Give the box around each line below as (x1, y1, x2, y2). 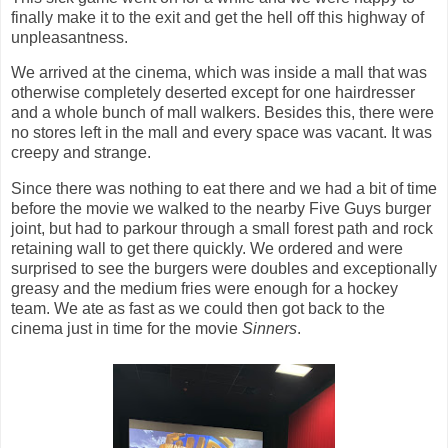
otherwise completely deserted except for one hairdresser (11, 84, 415, 102)
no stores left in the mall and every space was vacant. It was (11, 124, 432, 142)
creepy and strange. (11, 144, 151, 162)
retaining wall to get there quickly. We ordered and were (11, 240, 403, 258)
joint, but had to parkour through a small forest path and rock (11, 220, 433, 238)
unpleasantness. (11, 28, 128, 46)
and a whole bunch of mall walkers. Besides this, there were (11, 104, 434, 122)
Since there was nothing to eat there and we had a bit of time (11, 180, 437, 198)
